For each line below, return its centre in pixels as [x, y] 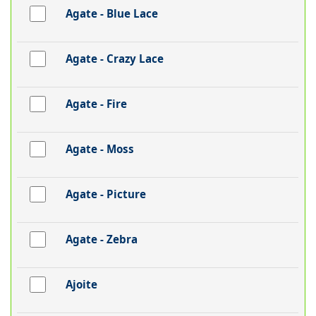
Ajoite [81, 285]
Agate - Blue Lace [111, 14]
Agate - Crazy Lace [114, 59]
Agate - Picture [105, 194]
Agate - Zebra [101, 239]
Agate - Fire [96, 104]
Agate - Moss [99, 149]
